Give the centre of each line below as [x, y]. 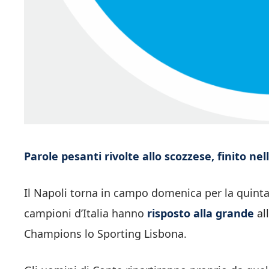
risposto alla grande [201, 213]
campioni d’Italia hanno [86, 213]
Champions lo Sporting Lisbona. [105, 233]
